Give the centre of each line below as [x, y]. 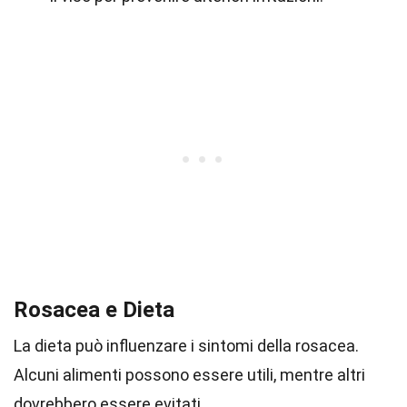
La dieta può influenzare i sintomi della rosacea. [186, 346]
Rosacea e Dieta [94, 310]
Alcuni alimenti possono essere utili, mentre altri [189, 375]
